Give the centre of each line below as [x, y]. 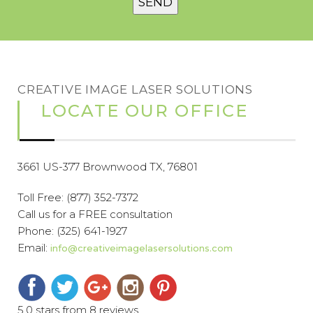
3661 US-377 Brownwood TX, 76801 [108, 167]
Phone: [37, 231]
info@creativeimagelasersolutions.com [141, 248]
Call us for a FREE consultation [95, 214]
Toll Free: [42, 198]
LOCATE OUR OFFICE [144, 111]
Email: [34, 248]
